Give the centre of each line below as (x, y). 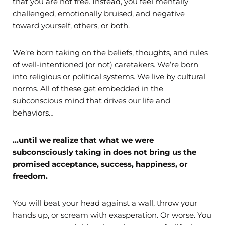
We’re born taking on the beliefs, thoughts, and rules (110, 53)
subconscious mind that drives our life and (91, 101)
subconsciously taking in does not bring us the (104, 152)
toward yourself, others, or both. (72, 26)
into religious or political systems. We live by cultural (109, 77)
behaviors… (33, 113)
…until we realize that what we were (83, 140)
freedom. (30, 176)
